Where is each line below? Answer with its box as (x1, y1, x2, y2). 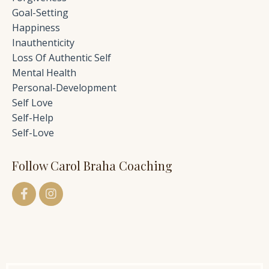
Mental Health (12, 65, 76, 79)
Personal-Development (12, 80, 116, 94)
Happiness (12, 20, 60, 34)
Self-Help (12, 110, 53, 124)
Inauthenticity (12, 35, 74, 49)
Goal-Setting (12, 5, 68, 19)
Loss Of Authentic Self (12, 50, 111, 64)
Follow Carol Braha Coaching (12, 157, 172, 174)
